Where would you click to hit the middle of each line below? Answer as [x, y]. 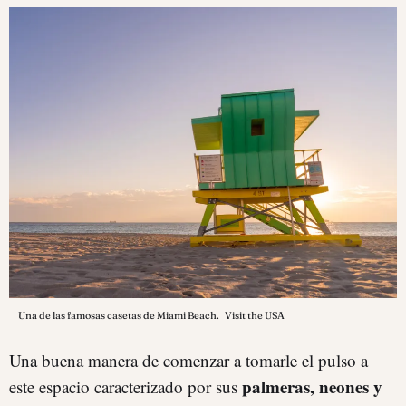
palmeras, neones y [312, 386]
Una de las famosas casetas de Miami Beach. [120, 315]
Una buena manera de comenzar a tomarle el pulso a [188, 360]
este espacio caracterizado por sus [126, 386]
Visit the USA [255, 315]
